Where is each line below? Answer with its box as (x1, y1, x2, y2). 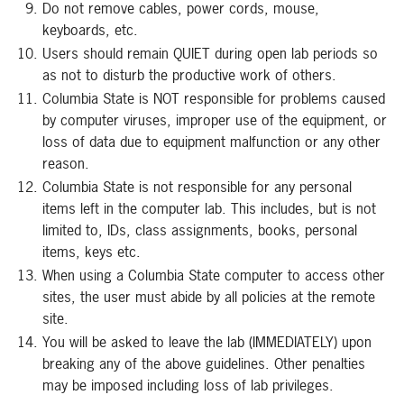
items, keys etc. (42, 242, 141, 262)
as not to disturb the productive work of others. (42, 65, 336, 85)
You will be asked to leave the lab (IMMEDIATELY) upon (42, 332, 372, 352)
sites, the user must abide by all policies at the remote (42, 287, 375, 307)
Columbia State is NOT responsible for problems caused (42, 88, 385, 108)
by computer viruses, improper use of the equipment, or (42, 110, 387, 130)
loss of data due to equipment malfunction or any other (42, 132, 381, 151)
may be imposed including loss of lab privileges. (42, 375, 334, 395)
